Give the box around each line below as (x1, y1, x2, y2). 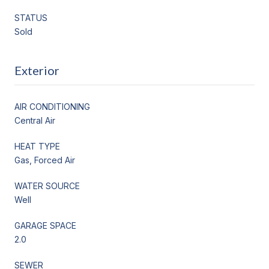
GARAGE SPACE (14, 220, 76, 231)
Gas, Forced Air (14, 154, 75, 165)
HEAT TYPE (14, 141, 60, 151)
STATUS (14, 12, 47, 23)
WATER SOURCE (14, 180, 80, 191)
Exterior (14, 62, 59, 77)
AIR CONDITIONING (14, 101, 90, 112)
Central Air (14, 115, 55, 125)
